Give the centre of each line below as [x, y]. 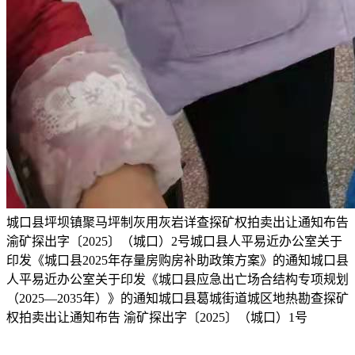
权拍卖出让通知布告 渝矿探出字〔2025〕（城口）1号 [157, 317]
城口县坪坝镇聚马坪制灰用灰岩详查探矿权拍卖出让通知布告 [177, 222]
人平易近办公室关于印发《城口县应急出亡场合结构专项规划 [177, 279]
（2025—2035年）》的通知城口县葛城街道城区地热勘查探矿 [177, 298]
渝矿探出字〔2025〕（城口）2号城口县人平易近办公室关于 [174, 241]
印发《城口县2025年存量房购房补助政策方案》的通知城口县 [177, 260]
